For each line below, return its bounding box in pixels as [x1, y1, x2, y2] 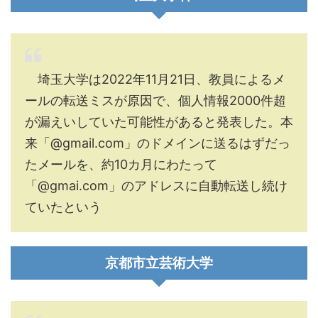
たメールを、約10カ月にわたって [25, 157, 217, 172]
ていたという [25, 199, 102, 214]
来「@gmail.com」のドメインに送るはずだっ [25, 136, 290, 150]
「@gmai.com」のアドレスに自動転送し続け [25, 178, 287, 193]
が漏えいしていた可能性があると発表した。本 [25, 114, 293, 129]
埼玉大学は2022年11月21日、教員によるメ [25, 72, 285, 87]
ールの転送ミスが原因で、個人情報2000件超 [25, 93, 286, 108]
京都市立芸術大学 [105, 256, 213, 270]
